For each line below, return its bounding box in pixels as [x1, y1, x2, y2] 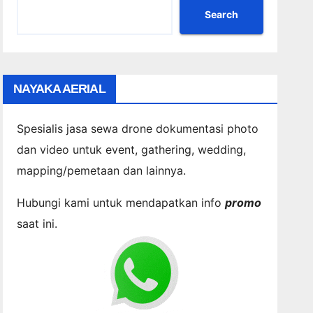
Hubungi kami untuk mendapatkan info [17, 195, 226, 210]
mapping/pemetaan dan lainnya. [17, 163, 187, 177]
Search [204, 8, 238, 21]
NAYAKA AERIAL [13, 81, 105, 96]
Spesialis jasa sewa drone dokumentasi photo [17, 121, 259, 136]
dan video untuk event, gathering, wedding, [17, 142, 247, 156]
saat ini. [17, 216, 58, 231]
